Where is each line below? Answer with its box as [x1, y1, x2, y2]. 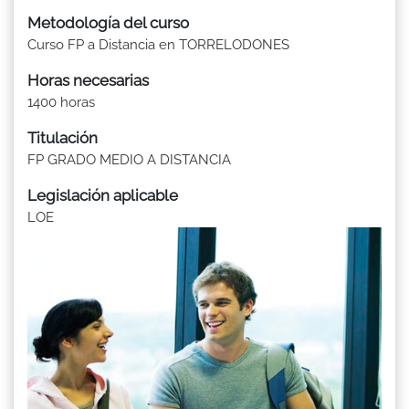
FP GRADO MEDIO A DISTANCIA [27, 151, 231, 168]
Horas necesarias [27, 70, 149, 89]
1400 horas [27, 93, 95, 110]
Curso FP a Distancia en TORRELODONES [27, 36, 289, 53]
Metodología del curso [27, 13, 189, 32]
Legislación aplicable [27, 185, 178, 204]
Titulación [27, 128, 98, 147]
